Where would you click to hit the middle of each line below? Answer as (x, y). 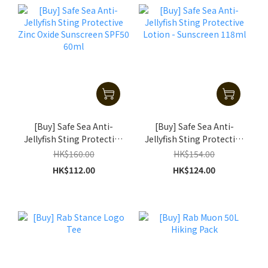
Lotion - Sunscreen (194, 152)
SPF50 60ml (74, 164)
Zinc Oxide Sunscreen (74, 152)
